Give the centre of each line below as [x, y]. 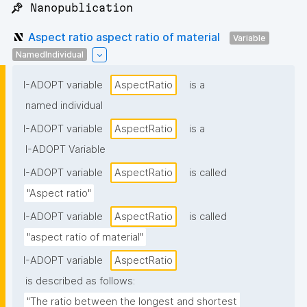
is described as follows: [80, 281]
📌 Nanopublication [72, 8]
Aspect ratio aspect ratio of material [124, 37]
